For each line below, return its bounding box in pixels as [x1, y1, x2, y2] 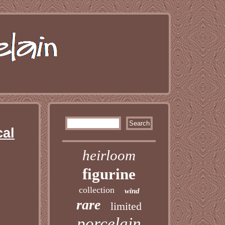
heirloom [82, 147, 136, 163]
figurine [82, 165, 136, 183]
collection [78, 185, 115, 195]
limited [110, 200, 142, 212]
